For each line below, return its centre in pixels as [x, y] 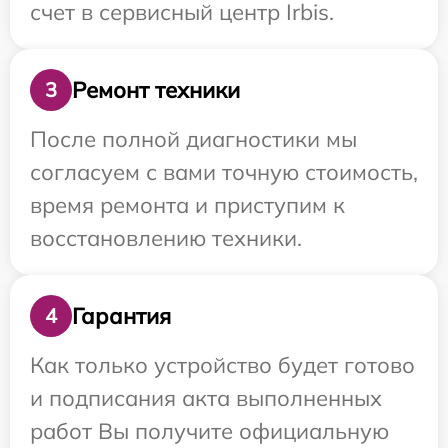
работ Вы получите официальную [209, 431]
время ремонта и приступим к [187, 205]
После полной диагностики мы [193, 139]
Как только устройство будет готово [222, 365]
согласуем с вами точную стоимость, [224, 172]
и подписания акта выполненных [206, 398]
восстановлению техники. [166, 238]
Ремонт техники [156, 89]
